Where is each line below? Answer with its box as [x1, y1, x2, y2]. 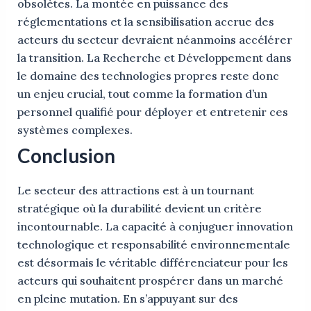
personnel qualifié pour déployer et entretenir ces [17, 105, 288, 119]
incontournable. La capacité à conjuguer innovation [17, 219, 293, 233]
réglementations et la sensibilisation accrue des [17, 15, 274, 28]
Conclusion [17, 144, 115, 167]
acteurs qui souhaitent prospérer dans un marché [17, 274, 283, 287]
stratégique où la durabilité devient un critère [17, 201, 262, 215]
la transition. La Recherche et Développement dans [17, 51, 292, 65]
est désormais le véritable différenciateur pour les [17, 255, 288, 269]
